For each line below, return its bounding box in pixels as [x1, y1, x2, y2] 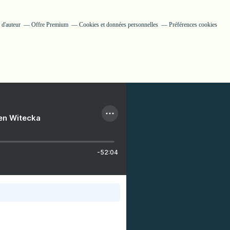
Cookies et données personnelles [79, 21, 158, 28]
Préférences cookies [168, 21, 217, 28]
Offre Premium [31, 21, 68, 28]
